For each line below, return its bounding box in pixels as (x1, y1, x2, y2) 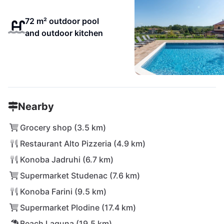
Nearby (18, 100, 54, 112)
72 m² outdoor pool (24, 16, 99, 26)
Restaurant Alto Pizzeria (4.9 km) (20, 138, 145, 148)
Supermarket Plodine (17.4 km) (20, 202, 136, 212)
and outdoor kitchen (24, 28, 103, 38)
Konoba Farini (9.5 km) (20, 186, 106, 196)
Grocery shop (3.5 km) (20, 122, 106, 132)
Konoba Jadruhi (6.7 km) (20, 154, 113, 164)
